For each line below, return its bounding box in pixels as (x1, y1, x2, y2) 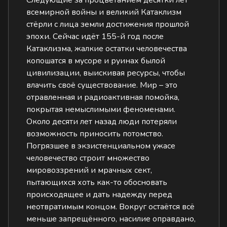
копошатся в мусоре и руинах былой (26, 55, 166, 66)
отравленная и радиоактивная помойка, (26, 92, 180, 103)
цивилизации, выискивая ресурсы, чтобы (26, 67, 185, 79)
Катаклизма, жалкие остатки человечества (26, 43, 187, 54)
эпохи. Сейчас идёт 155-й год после (26, 31, 164, 42)
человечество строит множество (26, 153, 150, 164)
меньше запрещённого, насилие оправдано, (26, 213, 196, 224)
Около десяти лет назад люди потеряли (26, 116, 177, 127)
